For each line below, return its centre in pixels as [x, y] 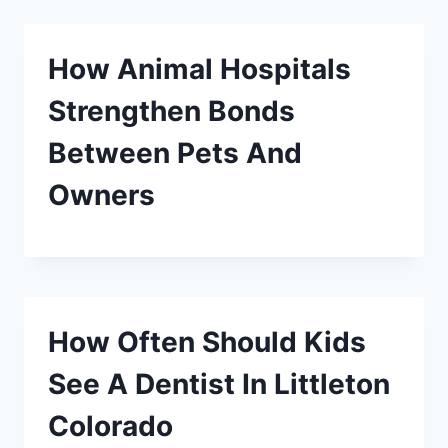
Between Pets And [175, 153]
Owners [101, 195]
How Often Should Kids [207, 342]
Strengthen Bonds [171, 111]
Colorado [110, 426]
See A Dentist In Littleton [219, 384]
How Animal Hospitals [199, 69]
